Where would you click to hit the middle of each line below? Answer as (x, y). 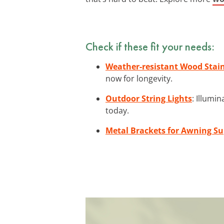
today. (117, 110)
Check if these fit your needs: (150, 46)
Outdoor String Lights (149, 98)
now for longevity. (139, 78)
